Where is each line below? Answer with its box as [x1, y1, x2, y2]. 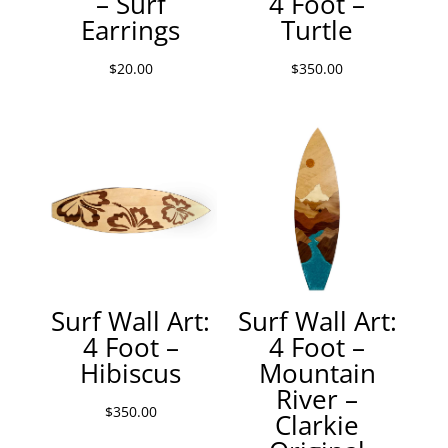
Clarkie [275, 406, 360, 443]
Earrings [81, 11, 181, 48]
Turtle [281, 11, 354, 48]
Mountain [258, 354, 376, 391]
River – [276, 380, 359, 417]
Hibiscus [80, 354, 182, 391]
